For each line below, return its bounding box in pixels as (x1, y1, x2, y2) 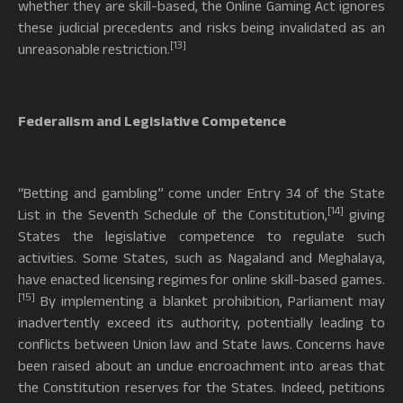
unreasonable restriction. (18, 40, 170, 57)
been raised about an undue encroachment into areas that (18, 356, 385, 373)
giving (343, 205, 385, 222)
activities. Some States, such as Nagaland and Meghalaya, (18, 248, 385, 265)
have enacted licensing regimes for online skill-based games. (18, 270, 385, 287)
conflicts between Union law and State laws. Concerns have (18, 335, 385, 352)
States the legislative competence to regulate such (18, 227, 385, 244)
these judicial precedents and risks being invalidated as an (18, 18, 385, 35)
